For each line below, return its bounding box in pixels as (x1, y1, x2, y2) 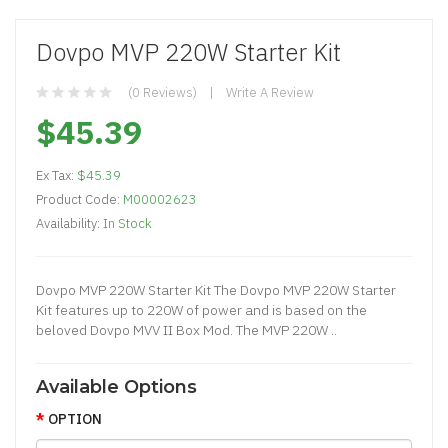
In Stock (103, 214, 152, 232)
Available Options (36, 375, 197, 398)
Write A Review (226, 83, 314, 101)
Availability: (36, 214, 103, 232)
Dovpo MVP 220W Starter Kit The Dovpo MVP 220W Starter (36, 280, 396, 299)
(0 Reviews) (128, 83, 197, 101)
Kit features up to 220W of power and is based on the (36, 300, 367, 319)
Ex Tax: (36, 166, 77, 184)
